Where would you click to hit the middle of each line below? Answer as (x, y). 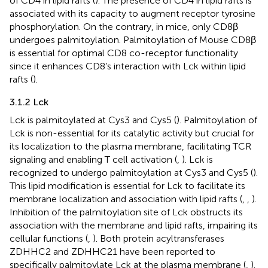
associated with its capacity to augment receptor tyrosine (133, 13)
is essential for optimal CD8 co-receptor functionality (124, 53)
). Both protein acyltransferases (159, 238)
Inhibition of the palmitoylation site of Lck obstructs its (126, 212)
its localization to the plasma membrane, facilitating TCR (130, 146)
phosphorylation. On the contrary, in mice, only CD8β (124, 26)
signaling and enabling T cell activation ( (93, 159)
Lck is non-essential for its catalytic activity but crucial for (132, 133)
